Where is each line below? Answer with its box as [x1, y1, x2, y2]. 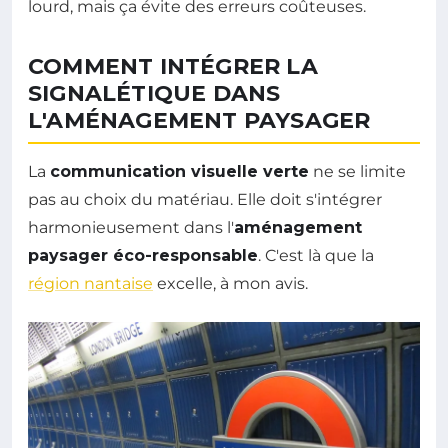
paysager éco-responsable [28, 246, 258, 266]
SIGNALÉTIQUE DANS [28, 80, 281, 108]
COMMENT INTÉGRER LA [28, 53, 318, 81]
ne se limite [309, 162, 406, 182]
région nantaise [28, 274, 153, 294]
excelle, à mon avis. [153, 274, 308, 294]
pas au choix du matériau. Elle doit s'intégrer [28, 190, 382, 210]
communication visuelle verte [50, 162, 309, 182]
